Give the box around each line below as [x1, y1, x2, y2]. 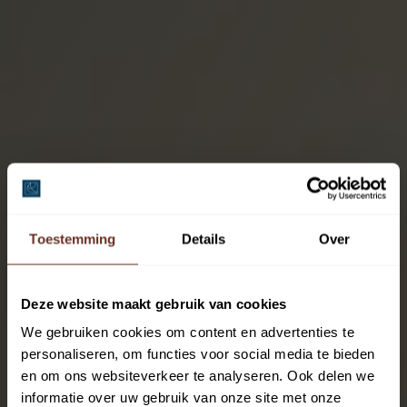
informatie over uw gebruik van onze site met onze [21, 389, 342, 405]
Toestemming [29, 231, 116, 246]
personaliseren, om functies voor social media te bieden [21, 345, 375, 362]
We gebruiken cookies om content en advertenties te [21, 323, 354, 340]
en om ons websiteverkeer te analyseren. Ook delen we [21, 367, 374, 383]
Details [181, 231, 226, 246]
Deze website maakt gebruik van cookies [21, 295, 287, 311]
